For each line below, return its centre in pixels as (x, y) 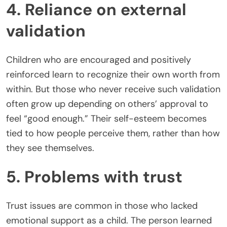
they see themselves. (50, 148)
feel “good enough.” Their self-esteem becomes (106, 118)
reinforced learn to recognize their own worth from (113, 74)
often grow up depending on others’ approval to (107, 104)
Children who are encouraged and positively (99, 60)
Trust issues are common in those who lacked (102, 205)
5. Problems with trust (94, 177)
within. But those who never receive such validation (113, 89)
